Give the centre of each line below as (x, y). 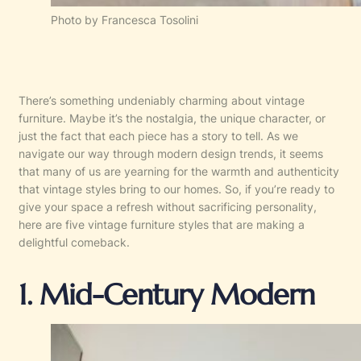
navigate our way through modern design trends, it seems (171, 153)
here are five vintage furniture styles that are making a (162, 224)
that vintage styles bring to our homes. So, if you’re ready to (176, 189)
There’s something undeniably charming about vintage (162, 100)
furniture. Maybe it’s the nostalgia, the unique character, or (172, 118)
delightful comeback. (74, 242)
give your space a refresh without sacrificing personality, (168, 206)
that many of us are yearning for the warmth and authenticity (179, 171)
